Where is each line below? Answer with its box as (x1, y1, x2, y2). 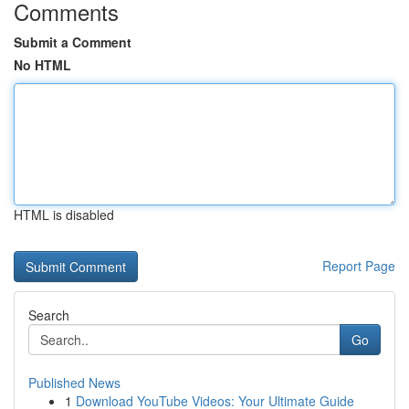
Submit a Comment (14, 33, 131, 51)
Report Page (322, 257, 395, 275)
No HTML (14, 56, 71, 74)
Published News (28, 373, 121, 392)
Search (28, 306, 69, 324)
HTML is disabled (14, 205, 114, 224)
